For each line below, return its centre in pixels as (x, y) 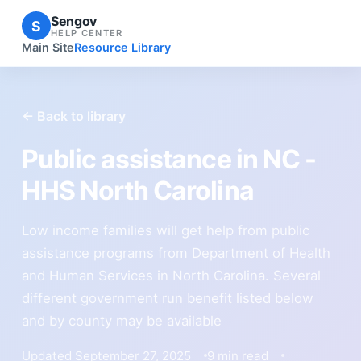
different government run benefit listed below (167, 298)
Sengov (73, 21)
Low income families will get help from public (165, 230)
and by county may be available (121, 320)
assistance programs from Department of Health (176, 253)
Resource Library (122, 48)
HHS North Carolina (137, 190)
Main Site (48, 48)
